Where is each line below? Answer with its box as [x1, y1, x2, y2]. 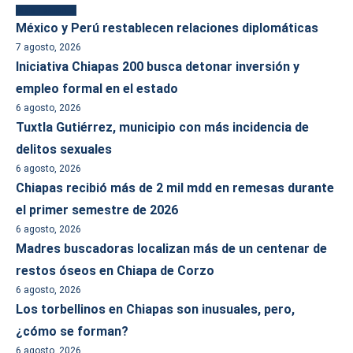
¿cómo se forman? [16, 324, 128, 339]
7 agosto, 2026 [16, 42, 81, 53]
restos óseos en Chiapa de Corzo [16, 263, 214, 278]
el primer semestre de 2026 [16, 203, 178, 217]
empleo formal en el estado [16, 81, 178, 96]
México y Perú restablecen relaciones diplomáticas [16, 20, 318, 35]
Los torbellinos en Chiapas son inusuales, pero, [16, 302, 295, 317]
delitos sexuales [16, 142, 112, 157]
